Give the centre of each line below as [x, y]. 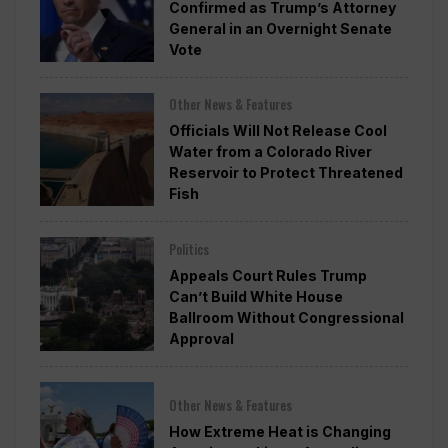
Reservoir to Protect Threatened [285, 173]
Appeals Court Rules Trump [267, 276]
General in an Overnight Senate [280, 28]
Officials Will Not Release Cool [277, 131]
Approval [201, 339]
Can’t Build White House [255, 297]
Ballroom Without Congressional [286, 318]
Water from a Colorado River [270, 152]
